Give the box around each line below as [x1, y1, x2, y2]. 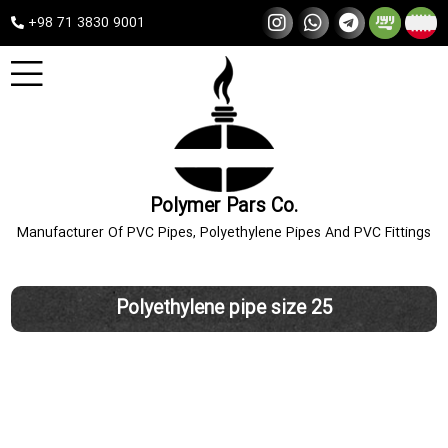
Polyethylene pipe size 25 [115, 294, 333, 324]
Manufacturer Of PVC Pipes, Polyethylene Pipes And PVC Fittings [17, 222, 431, 244]
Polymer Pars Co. [150, 192, 298, 222]
